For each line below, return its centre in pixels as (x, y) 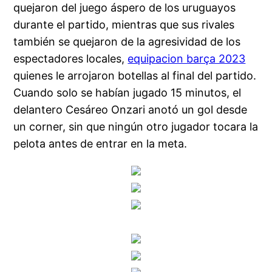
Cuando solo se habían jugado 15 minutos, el (127, 92)
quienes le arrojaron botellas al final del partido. (135, 75)
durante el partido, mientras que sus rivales (124, 24)
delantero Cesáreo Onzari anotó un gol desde (131, 109)
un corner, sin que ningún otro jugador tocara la (136, 126)
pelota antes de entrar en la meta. (100, 143)
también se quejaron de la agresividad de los (127, 41)
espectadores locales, (71, 58)
